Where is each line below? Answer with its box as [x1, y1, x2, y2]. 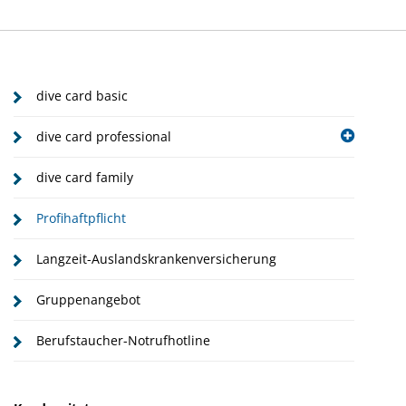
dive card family [36, 169, 133, 187]
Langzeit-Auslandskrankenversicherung [36, 250, 276, 268]
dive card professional [36, 128, 171, 146]
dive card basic [36, 87, 128, 105]
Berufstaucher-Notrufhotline [36, 332, 210, 350]
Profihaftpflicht [36, 209, 126, 227]
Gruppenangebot [36, 291, 140, 309]
